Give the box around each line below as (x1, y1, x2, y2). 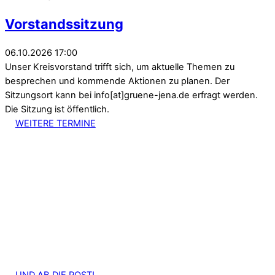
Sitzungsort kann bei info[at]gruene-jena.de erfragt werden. (5, 90, 258, 101)
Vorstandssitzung (5, 15, 123, 32)
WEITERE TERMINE (15, 118, 96, 130)
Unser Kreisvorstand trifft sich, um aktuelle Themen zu (5, 61, 234, 73)
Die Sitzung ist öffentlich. (5, 104, 109, 115)
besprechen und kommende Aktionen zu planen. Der (5, 76, 230, 87)
